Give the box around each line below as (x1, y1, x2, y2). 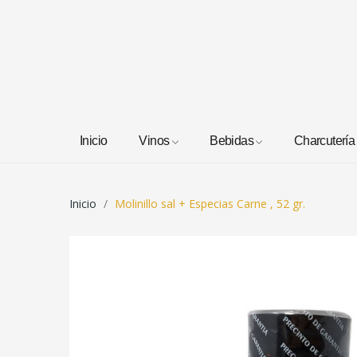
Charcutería (293, 134, 355, 147)
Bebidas (210, 134, 254, 147)
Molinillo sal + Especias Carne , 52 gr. (115, 196, 305, 211)
